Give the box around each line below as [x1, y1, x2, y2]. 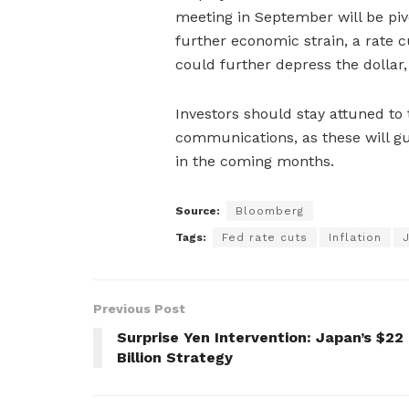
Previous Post [93, 301, 185, 317]
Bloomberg [236, 204, 304, 218]
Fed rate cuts [222, 231, 308, 245]
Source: [175, 204, 220, 218]
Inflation [329, 231, 382, 245]
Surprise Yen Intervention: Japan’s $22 [117, 329, 404, 347]
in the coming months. [175, 152, 334, 171]
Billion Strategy [117, 349, 233, 367]
